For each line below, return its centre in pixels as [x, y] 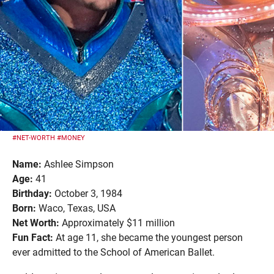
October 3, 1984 [87, 194]
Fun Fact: [33, 238]
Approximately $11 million [117, 223]
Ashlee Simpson [78, 164]
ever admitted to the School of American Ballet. [113, 252]
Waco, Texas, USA [76, 208]
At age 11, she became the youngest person [148, 238]
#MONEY [70, 138]
